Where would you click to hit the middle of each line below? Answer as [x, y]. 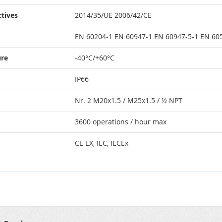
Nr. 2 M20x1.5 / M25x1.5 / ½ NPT [129, 100]
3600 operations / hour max [121, 121]
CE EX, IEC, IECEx [102, 143]
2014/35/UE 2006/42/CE [114, 15]
